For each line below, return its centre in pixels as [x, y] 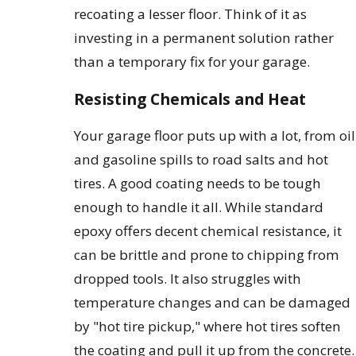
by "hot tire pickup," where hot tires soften [208, 327]
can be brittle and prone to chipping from [207, 255]
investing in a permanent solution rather [204, 38]
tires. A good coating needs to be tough [198, 184]
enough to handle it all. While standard [199, 207]
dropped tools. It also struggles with [188, 279]
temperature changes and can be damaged [213, 303]
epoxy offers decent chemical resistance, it [208, 231]
